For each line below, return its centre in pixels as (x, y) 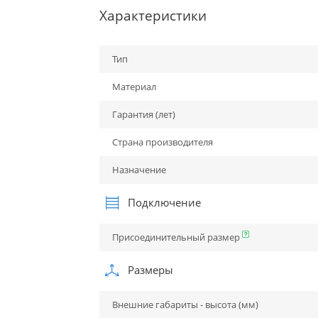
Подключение (163, 203)
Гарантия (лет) (143, 115)
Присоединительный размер (177, 237)
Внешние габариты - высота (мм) (185, 305)
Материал (134, 87)
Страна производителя (162, 142)
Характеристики (153, 16)
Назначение (139, 170)
